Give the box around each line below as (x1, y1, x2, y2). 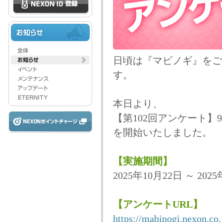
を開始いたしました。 (112, 127, 212, 138)
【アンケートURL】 (112, 199, 203, 210)
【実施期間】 (112, 156, 172, 166)
